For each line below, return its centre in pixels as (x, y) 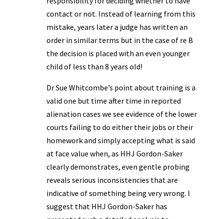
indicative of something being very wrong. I (118, 193)
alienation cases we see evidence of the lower (121, 114)
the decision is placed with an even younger (118, 53)
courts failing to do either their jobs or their (120, 127)
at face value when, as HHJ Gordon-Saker (114, 153)
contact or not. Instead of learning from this (121, 14)
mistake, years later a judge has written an (117, 27)
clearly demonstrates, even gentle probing (118, 167)
